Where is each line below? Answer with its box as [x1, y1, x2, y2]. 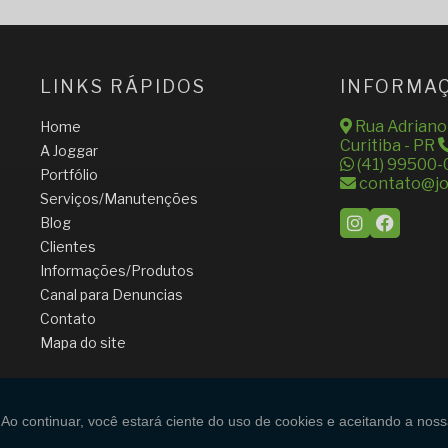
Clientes [39, 237, 96, 255]
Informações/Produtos [39, 261, 194, 279]
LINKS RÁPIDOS [39, 75, 206, 97]
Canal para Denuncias [39, 285, 183, 303]
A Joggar [39, 141, 98, 159]
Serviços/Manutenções [39, 189, 198, 207]
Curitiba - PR [339, 135, 435, 155]
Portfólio [39, 165, 98, 183]
